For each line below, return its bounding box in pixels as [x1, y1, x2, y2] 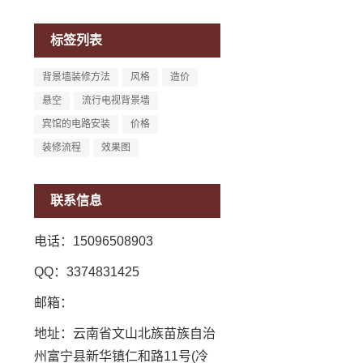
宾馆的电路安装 [42, 118, 110, 130]
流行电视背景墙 [82, 95, 150, 106]
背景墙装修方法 [42, 71, 110, 83]
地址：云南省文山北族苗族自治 [34, 327, 216, 340]
